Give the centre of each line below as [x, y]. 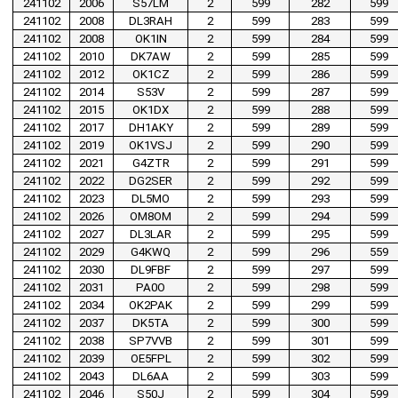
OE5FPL [151, 359]
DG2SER [151, 181]
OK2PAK [151, 306]
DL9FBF [151, 270]
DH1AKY [151, 128]
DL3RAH [151, 21]
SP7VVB [151, 341]
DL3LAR [151, 235]
